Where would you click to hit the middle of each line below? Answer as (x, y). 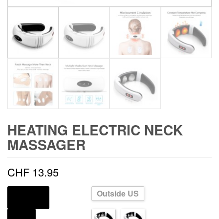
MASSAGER (46, 145)
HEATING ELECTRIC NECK (95, 130)
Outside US (118, 194)
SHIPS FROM (28, 197)
